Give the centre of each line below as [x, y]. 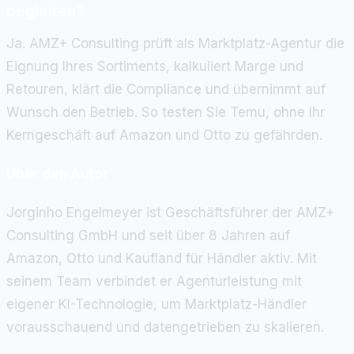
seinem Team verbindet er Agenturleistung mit [154, 281]
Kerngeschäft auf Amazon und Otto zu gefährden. [164, 135]
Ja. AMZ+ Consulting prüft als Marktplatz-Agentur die [175, 43]
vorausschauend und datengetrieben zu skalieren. [165, 327]
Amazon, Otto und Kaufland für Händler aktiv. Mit [162, 258]
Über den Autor [57, 173]
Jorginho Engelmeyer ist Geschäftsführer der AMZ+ [170, 212]
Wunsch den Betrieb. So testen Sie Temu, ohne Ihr [166, 112]
